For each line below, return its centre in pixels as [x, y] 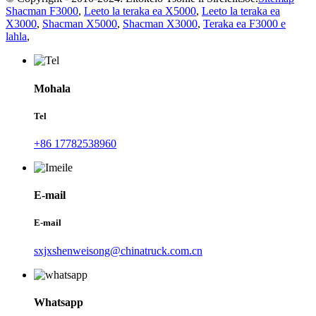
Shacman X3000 [160, 24]
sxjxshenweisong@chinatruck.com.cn [118, 250]
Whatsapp [59, 302]
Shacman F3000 [42, 11]
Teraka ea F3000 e [244, 24]
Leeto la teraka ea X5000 [140, 11]
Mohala [52, 88]
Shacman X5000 [80, 24]
